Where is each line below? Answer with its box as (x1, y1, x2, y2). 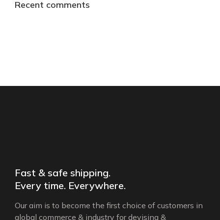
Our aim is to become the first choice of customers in (15, 200, 203, 210)
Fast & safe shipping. (15, 166, 110, 179)
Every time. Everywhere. (15, 179, 126, 192)
